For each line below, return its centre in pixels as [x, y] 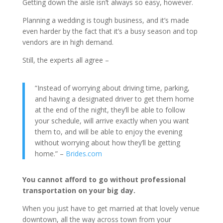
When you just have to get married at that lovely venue [111, 208]
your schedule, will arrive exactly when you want [112, 121]
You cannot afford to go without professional [104, 179]
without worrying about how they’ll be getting [107, 143]
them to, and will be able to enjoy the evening [108, 132]
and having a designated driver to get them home [114, 99]
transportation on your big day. [80, 190]
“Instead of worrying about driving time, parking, [112, 88]
